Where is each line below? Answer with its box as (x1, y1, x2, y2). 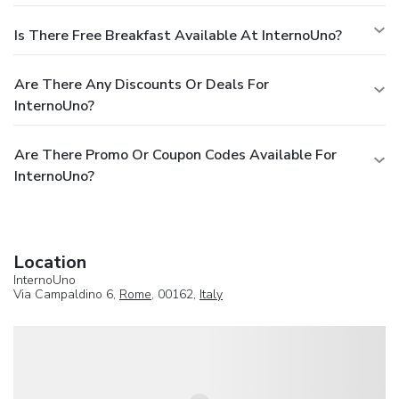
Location (13, 249, 86, 274)
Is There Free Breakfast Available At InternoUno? (14, 25, 342, 45)
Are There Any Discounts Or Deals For (14, 74, 269, 94)
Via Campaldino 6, (13, 285, 119, 303)
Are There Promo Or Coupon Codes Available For (14, 144, 337, 165)
